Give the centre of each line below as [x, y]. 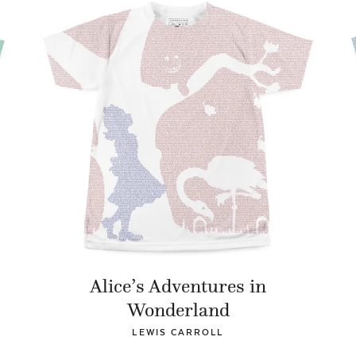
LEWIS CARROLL [178, 333]
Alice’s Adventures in [178, 286]
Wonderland [178, 310]
